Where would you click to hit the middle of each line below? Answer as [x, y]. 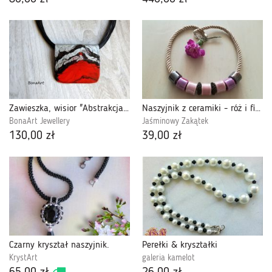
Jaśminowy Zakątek [175, 121]
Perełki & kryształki [180, 246]
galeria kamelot [168, 258]
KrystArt [23, 258]
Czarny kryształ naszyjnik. [59, 246]
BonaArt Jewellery [39, 121]
